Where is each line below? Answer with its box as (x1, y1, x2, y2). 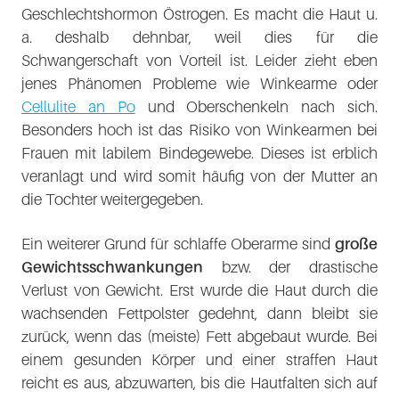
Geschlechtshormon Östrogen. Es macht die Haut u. (21, 4, 378, 23)
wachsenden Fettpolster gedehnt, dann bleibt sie (21, 304, 378, 322)
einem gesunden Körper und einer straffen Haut (21, 350, 378, 369)
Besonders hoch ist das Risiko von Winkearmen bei (21, 120, 378, 139)
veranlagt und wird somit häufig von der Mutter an (21, 167, 378, 185)
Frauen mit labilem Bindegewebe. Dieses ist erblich (21, 143, 378, 162)
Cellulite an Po (21, 97, 135, 116)
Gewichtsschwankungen (21, 257, 203, 276)
